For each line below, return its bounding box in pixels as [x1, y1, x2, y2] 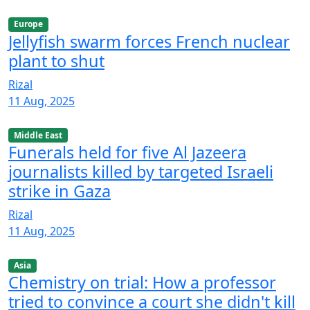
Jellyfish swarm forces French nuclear [8, 30, 290, 53]
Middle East [13, 129, 62, 141]
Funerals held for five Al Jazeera [8, 140, 246, 163]
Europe [13, 18, 43, 30]
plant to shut [8, 49, 104, 72]
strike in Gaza [8, 179, 111, 202]
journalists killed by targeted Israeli [8, 160, 273, 183]
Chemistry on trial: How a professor [8, 271, 276, 293]
